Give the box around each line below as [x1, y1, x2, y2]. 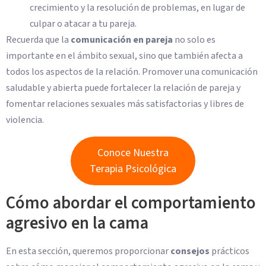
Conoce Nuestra [97, 145, 169, 160]
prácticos [210, 245, 249, 258]
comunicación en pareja [71, 33, 173, 46]
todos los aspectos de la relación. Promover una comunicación [6, 65, 258, 78]
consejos [170, 245, 210, 258]
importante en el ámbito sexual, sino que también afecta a [6, 49, 243, 62]
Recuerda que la [6, 33, 71, 46]
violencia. [6, 113, 44, 126]
